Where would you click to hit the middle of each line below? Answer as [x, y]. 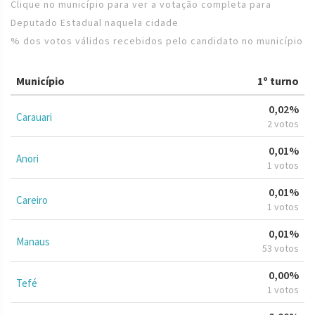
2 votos [283, 123]
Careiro [32, 200]
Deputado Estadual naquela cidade [95, 22]
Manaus [33, 241]
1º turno [278, 81]
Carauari [34, 117]
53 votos [281, 248]
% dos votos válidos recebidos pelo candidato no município [157, 40]
